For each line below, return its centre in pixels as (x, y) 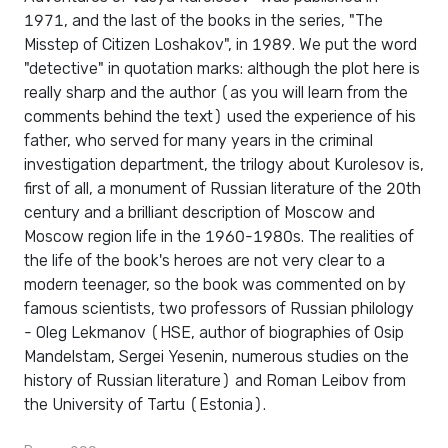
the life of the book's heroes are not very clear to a (204, 261)
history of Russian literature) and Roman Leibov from (215, 381)
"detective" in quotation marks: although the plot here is (222, 69)
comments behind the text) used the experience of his (220, 117)
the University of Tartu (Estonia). (145, 405)
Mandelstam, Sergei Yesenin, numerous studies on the (216, 357)
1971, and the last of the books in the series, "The (203, 21)
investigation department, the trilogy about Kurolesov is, (224, 165)
